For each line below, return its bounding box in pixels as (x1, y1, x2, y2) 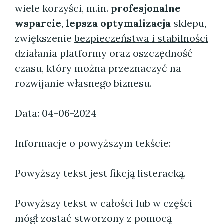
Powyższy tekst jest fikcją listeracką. (15, 167, 186, 179)
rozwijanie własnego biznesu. (15, 77, 152, 89)
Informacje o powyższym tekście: (15, 137, 171, 149)
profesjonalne (111, 2, 181, 14)
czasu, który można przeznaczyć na (15, 62, 181, 74)
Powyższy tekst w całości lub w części (15, 197, 192, 209)
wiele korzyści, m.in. (15, 2, 111, 14)
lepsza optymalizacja (66, 17, 171, 29)
